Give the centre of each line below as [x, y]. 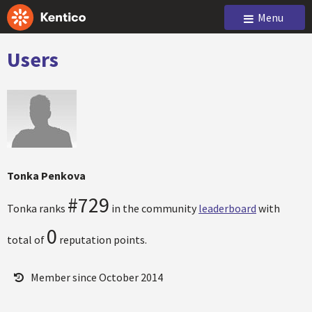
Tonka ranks [37, 208]
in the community [154, 208]
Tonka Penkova [46, 175]
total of [27, 240]
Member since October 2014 [97, 277]
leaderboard [227, 208]
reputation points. [102, 240]
